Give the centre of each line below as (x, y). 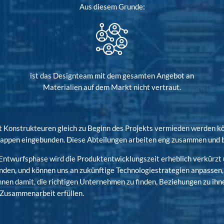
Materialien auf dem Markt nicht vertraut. (112, 87)
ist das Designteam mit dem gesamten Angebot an (112, 75)
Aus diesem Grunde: (112, 6)
